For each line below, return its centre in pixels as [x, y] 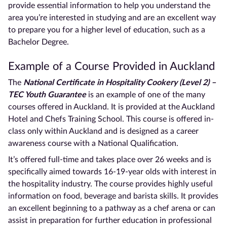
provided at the [153, 107]
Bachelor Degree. [39, 42]
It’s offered [28, 159]
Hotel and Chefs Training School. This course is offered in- [111, 119]
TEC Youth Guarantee [47, 94]
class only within [39, 131]
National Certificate [59, 82]
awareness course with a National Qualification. [93, 143]
